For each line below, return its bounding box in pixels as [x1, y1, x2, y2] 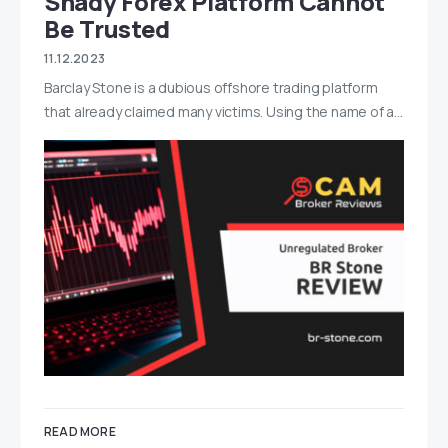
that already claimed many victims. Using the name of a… [44, 101, 403, 121]
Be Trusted [44, 11, 170, 45]
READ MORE [44, 423, 116, 441]
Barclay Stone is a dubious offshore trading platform [44, 77, 378, 97]
